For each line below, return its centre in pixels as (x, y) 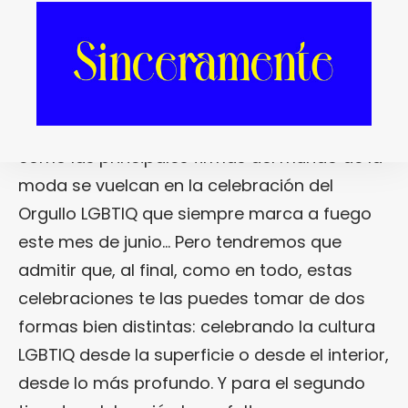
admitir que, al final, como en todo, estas (185, 270)
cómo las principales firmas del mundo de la (200, 158)
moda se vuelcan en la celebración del (176, 186)
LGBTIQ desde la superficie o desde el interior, (204, 355)
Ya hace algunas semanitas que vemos (179, 129)
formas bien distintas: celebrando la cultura (197, 327)
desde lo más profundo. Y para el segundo (192, 383)
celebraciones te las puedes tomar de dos (192, 299)
